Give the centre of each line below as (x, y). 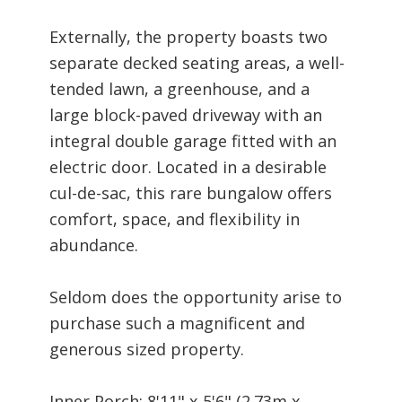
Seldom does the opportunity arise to (196, 297)
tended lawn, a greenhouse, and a (179, 88)
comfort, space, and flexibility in (175, 218)
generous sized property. (147, 349)
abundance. (94, 245)
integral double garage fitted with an (193, 140)
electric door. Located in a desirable (188, 166)
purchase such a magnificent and (177, 323)
